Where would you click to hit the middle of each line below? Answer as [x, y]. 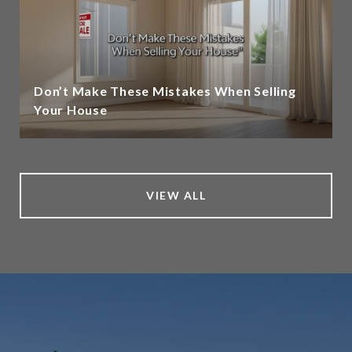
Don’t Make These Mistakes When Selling [165, 90]
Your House [71, 109]
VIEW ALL [176, 195]
